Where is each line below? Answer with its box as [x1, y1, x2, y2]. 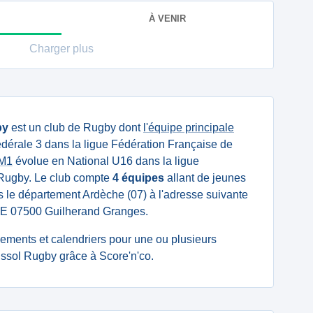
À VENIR [149, 13, 186, 24]
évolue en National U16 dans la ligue [13, 155, 199, 167]
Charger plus [29, 43, 94, 54]
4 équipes [112, 172, 164, 184]
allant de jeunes [164, 172, 246, 184]
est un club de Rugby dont [8, 122, 143, 133]
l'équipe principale [143, 122, 234, 133]
